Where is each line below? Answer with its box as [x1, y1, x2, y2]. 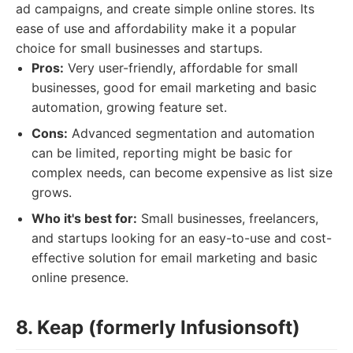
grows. [32, 184, 72, 200]
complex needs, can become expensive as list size [32, 165, 333, 180]
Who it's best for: [32, 210, 137, 226]
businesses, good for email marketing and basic [32, 80, 317, 95]
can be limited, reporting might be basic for [32, 145, 292, 161]
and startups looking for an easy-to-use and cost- [32, 230, 332, 246]
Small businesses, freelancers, [137, 210, 318, 226]
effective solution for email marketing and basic [32, 250, 318, 266]
